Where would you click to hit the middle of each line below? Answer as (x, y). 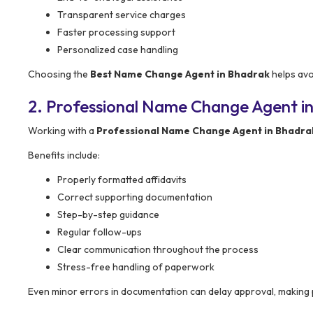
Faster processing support (116, 32)
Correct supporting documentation (135, 197)
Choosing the (59, 74)
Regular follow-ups (100, 232)
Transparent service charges (122, 14)
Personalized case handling (118, 49)
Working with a (62, 130)
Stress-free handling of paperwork (136, 267)
